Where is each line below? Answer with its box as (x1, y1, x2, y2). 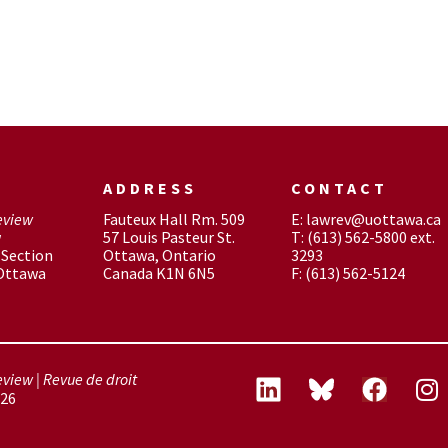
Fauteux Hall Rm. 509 (102, 209, 245, 229)
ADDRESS (102, 178, 197, 198)
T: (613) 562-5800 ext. (290, 227, 435, 247)
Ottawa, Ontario (102, 245, 216, 265)
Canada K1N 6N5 (102, 263, 215, 283)
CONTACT (290, 178, 388, 198)
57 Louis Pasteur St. (102, 227, 235, 247)
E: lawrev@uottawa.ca (290, 209, 441, 229)
